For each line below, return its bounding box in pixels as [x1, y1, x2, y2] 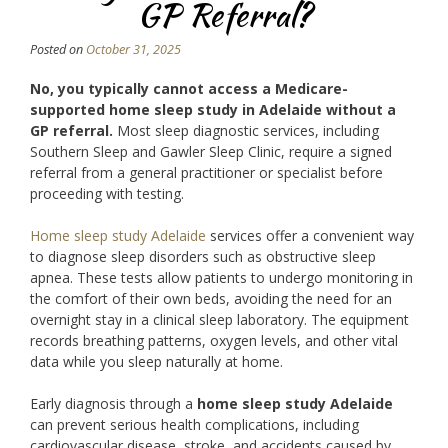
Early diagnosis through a [30, 394, 197, 413]
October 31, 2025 [86, 41, 181, 58]
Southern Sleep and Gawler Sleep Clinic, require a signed [30, 142, 392, 161]
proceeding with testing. [30, 184, 184, 203]
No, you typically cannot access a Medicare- [30, 79, 348, 98]
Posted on [30, 41, 86, 58]
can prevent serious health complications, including [30, 415, 359, 434]
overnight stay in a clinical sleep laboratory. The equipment [30, 310, 409, 329]
